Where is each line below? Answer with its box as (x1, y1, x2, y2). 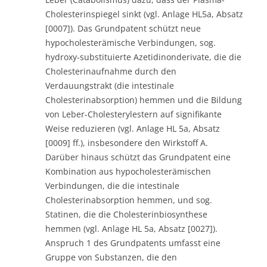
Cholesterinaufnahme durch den (45, 65, 176, 77)
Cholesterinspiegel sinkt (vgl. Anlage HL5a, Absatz (45, 8, 243, 20)
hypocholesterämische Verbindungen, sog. (45, 36, 216, 48)
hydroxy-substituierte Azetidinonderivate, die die (45, 51, 241, 63)
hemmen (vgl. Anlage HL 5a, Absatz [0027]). (45, 222, 218, 234)
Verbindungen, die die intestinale (45, 179, 179, 191)
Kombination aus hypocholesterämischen (45, 165, 211, 177)
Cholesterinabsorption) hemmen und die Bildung (45, 94, 242, 105)
